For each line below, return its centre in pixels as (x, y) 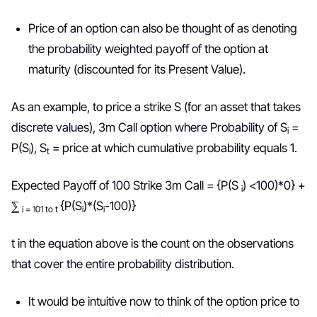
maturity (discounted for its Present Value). (137, 69)
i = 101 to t (41, 209)
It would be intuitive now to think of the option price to (164, 301)
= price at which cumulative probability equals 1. (173, 148)
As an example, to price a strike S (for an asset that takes (156, 107)
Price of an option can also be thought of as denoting (163, 28)
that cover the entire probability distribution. (123, 264)
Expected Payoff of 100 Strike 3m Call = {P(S (126, 185)
